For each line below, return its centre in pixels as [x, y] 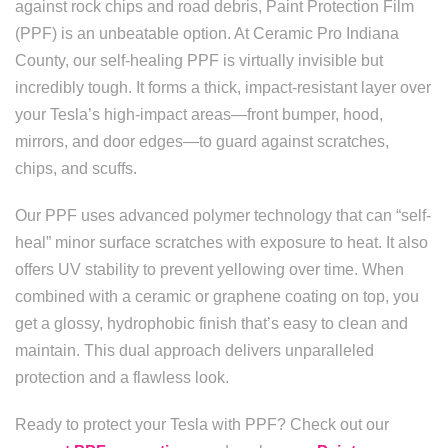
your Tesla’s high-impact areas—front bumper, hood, [199, 114]
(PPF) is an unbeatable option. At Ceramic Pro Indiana [207, 33]
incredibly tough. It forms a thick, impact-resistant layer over [223, 87]
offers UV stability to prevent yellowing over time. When [209, 269]
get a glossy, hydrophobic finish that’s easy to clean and [211, 323]
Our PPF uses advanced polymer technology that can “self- [223, 215]
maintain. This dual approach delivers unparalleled [194, 350]
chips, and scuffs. [76, 168]
